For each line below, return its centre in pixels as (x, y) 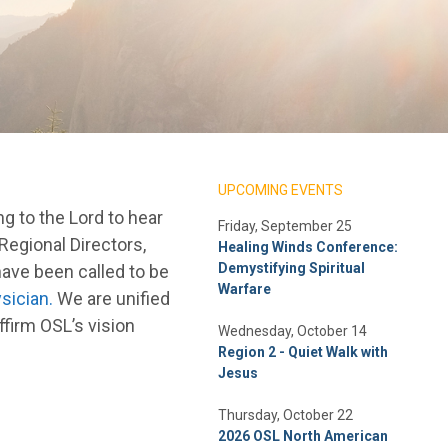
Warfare (245, 288)
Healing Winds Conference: (308, 246)
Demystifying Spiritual (292, 267)
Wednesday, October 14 (293, 330)
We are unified (111, 298)
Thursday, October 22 (286, 414)
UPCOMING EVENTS (281, 189)
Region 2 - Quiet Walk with (303, 351)
